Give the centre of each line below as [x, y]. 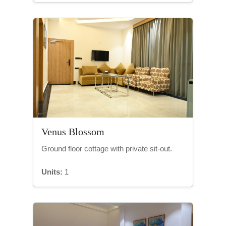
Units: [52, 172]
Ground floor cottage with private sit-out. [107, 149]
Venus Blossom [73, 132]
